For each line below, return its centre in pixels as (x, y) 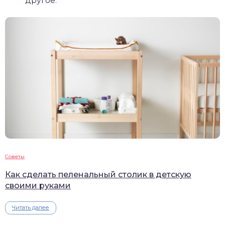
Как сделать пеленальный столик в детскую (98, 175)
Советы (15, 157)
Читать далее (31, 208)
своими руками (38, 186)
